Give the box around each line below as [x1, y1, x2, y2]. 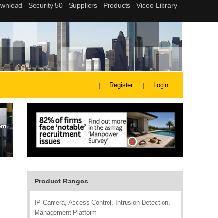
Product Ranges [35, 177, 88, 185]
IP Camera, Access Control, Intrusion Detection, [35, 199, 170, 206]
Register [109, 81, 133, 89]
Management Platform [35, 209, 97, 216]
